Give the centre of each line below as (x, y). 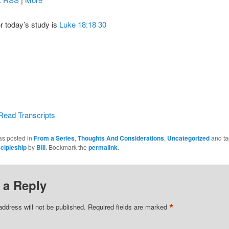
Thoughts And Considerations (121, 138)
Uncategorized (188, 138)
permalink (103, 147)
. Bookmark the (67, 147)
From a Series (54, 138)
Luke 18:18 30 (83, 25)
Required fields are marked (128, 207)
